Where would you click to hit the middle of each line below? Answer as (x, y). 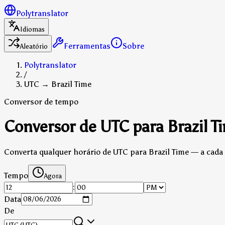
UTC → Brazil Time (58, 84)
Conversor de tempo (41, 102)
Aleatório (34, 46)
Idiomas (32, 29)
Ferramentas (87, 46)
